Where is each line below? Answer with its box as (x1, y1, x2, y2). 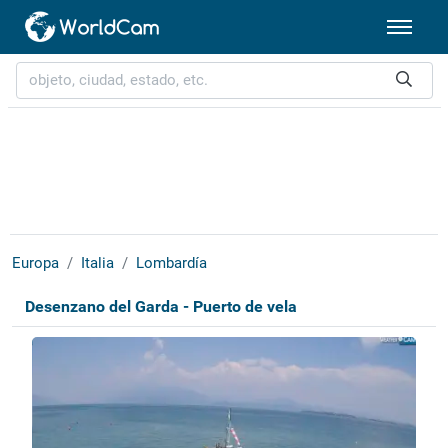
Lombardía (135, 254, 207, 273)
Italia (80, 254, 114, 273)
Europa (11, 254, 59, 273)
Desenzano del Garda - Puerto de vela (24, 297, 297, 317)
